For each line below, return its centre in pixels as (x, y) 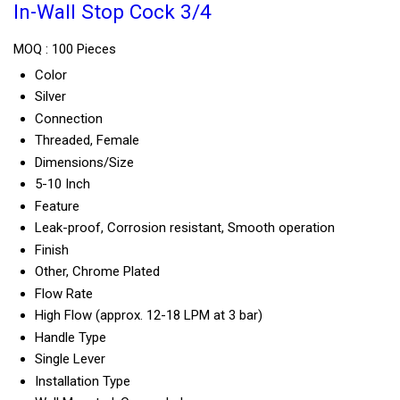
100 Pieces (84, 49)
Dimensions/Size (84, 162)
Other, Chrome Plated (97, 271)
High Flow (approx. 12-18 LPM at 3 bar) (149, 315)
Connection (69, 118)
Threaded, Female (87, 140)
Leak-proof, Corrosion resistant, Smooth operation (185, 227)
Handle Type (71, 337)
